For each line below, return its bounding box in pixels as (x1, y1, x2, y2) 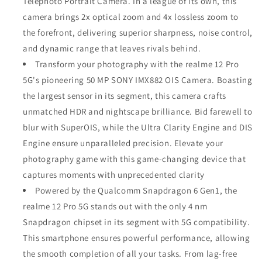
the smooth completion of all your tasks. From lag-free (23, 247, 237, 259)
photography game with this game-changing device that (23, 153, 246, 164)
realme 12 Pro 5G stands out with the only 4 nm (23, 200, 208, 212)
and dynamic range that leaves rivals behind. (23, 42, 201, 54)
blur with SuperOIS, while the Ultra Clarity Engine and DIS (23, 121, 253, 133)
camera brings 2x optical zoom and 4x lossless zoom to (23, 11, 239, 22)
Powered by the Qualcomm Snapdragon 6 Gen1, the (35, 184, 237, 196)
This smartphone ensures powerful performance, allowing (23, 232, 250, 243)
